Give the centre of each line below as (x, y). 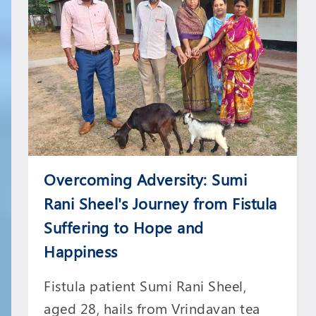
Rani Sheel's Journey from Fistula (160, 203)
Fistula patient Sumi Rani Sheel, (145, 286)
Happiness (81, 251)
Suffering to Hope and (124, 227)
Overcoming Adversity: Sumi (146, 180)
